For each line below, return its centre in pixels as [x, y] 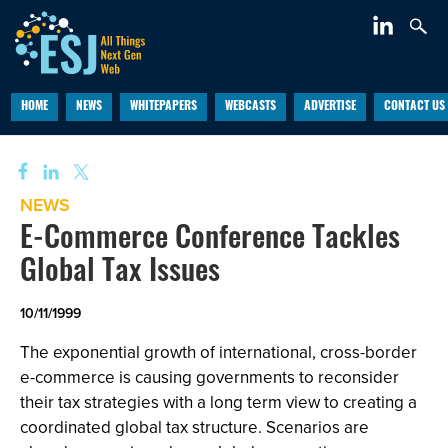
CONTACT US [414, 107]
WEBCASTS [250, 107]
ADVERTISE [329, 107]
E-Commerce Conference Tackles [210, 240]
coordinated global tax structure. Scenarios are [194, 427]
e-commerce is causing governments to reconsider [209, 377]
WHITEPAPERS [163, 107]
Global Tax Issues [120, 273]
